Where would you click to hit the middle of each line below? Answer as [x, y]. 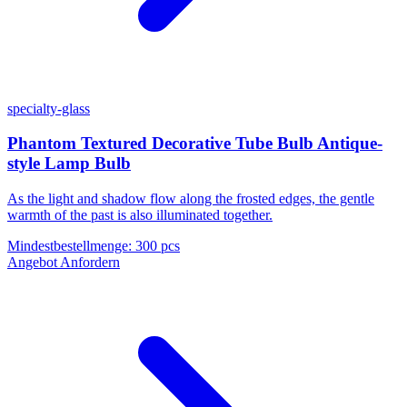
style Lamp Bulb [69, 164]
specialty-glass [49, 108]
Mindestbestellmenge [68, 246]
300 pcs [158, 246]
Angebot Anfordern [64, 263]
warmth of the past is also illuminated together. [140, 215]
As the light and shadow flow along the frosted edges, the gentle [191, 199]
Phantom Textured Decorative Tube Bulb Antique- [195, 144]
